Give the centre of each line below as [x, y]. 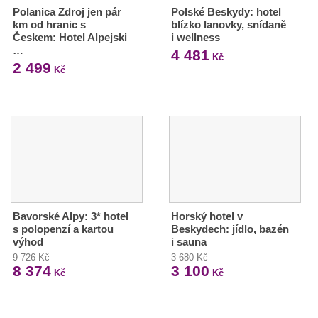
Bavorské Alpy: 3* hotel [71, 216]
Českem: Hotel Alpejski [70, 38]
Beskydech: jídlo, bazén [230, 229]
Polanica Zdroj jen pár [67, 12]
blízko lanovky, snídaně [228, 25]
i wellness [195, 38]
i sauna [188, 242]
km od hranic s [49, 25]
